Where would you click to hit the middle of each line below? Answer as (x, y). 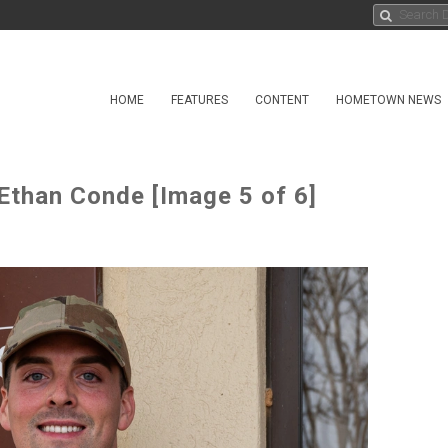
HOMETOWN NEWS (388, 100)
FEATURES (199, 100)
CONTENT (282, 100)
